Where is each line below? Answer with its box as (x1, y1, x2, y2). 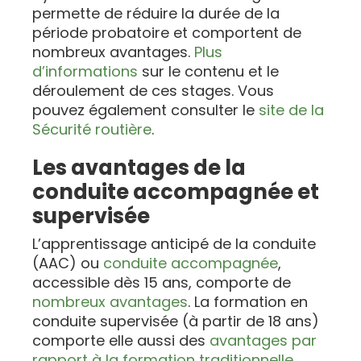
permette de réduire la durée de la (32, 3, 280, 24)
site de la (259, 100, 325, 121)
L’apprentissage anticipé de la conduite (32, 234, 317, 255)
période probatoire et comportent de (32, 23, 302, 44)
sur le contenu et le (138, 61, 280, 82)
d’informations (32, 61, 139, 82)
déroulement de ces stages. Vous (32, 81, 275, 102)
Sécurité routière (32, 119, 152, 140)
